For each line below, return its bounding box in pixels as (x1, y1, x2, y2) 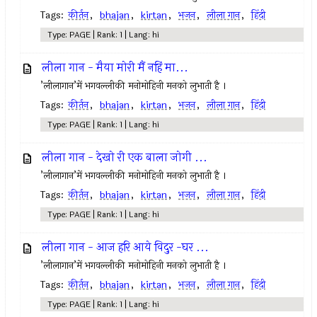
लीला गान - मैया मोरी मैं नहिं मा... (42, 59, 189, 76)
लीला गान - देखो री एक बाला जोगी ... (42, 149, 208, 166)
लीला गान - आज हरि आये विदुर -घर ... (42, 238, 209, 256)
